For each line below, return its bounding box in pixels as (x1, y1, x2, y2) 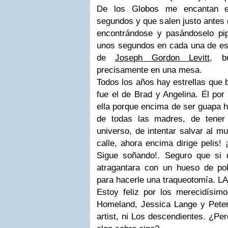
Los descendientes (131, 212, 203, 221)
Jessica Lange (137, 199, 197, 209)
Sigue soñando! (97, 151, 158, 160)
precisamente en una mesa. (97, 65, 202, 75)
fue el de (97, 90, 134, 99)
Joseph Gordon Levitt (115, 53, 210, 63)
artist (97, 212, 116, 221)
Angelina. (160, 90, 198, 99)
